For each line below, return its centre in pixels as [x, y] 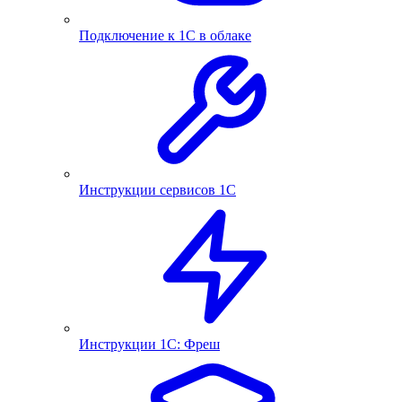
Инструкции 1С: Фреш [149, 344]
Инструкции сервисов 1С [157, 190]
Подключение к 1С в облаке [165, 35]
